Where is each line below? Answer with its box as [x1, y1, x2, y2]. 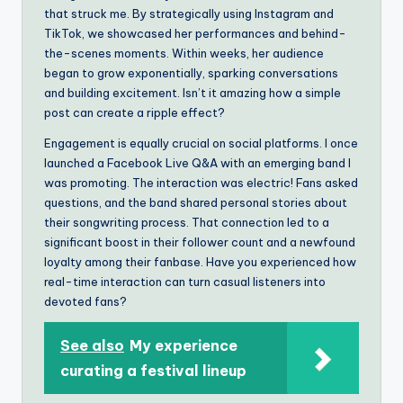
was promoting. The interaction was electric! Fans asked [44, 175, 358, 190]
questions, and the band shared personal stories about [44, 194, 347, 210]
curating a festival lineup [60, 361, 246, 380]
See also [60, 336, 124, 354]
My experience [130, 336, 237, 354]
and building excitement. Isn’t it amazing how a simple [44, 85, 341, 100]
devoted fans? [44, 293, 127, 309]
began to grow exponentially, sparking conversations [44, 65, 338, 80]
